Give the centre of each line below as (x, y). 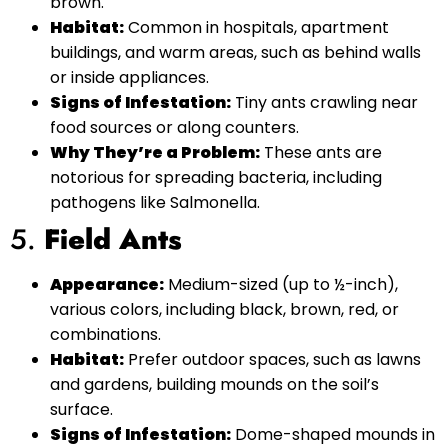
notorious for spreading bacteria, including (216, 178)
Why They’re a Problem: (155, 153)
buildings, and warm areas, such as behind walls (235, 53)
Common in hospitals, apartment (256, 28)
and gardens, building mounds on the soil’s (214, 385)
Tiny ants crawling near (324, 103)
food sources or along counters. (174, 128)
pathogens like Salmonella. (155, 203)
